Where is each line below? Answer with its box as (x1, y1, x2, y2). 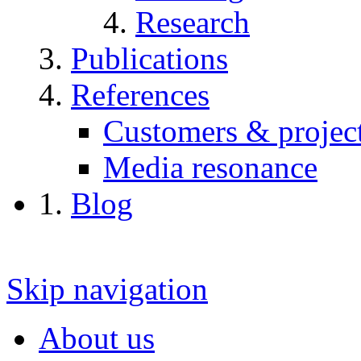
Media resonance (103, 150, 317, 185)
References (71, 77, 210, 113)
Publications (71, 41, 228, 77)
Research (135, 5, 250, 40)
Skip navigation (6, 272, 208, 307)
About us (39, 321, 155, 356)
